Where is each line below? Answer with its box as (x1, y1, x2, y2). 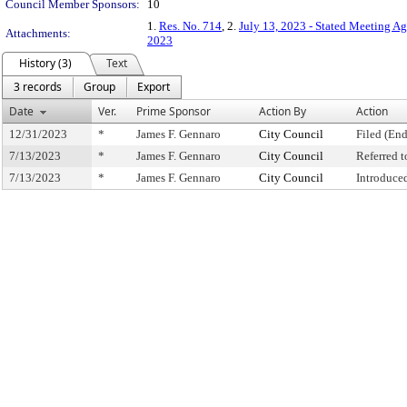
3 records (14, 79, 62, 94)
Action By (259, 104, 306, 119)
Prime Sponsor (136, 104, 211, 119)
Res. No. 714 (159, 19, 222, 33)
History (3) (19, 55, 72, 71)
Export (137, 79, 170, 94)
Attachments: (5, 26, 71, 40)
